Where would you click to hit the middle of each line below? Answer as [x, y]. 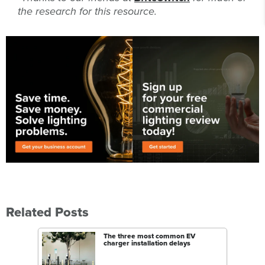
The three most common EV [149, 236]
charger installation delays [147, 243]
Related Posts [47, 212]
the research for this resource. [87, 12]
